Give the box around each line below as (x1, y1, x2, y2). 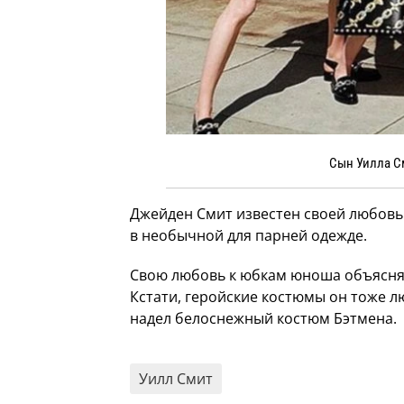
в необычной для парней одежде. (130, 225, 367, 246)
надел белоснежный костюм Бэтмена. (130, 308, 397, 329)
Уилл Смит (139, 369, 213, 390)
